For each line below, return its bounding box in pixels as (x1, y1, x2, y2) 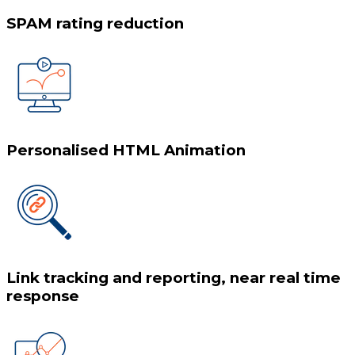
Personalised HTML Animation (6, 141, 246, 160)
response (6, 286, 79, 305)
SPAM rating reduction (6, 13, 184, 32)
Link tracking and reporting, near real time (6, 268, 341, 287)
